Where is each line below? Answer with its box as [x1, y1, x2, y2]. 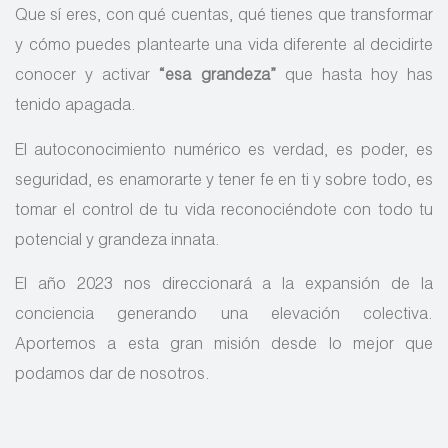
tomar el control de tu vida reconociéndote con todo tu [15, 203, 433, 220]
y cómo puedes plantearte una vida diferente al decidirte [15, 39, 433, 56]
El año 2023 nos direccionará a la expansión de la [15, 277, 433, 294]
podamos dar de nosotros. [15, 367, 210, 384]
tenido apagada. [15, 99, 136, 116]
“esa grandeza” [159, 69, 276, 86]
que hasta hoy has [275, 69, 433, 86]
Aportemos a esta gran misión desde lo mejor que [15, 337, 433, 354]
